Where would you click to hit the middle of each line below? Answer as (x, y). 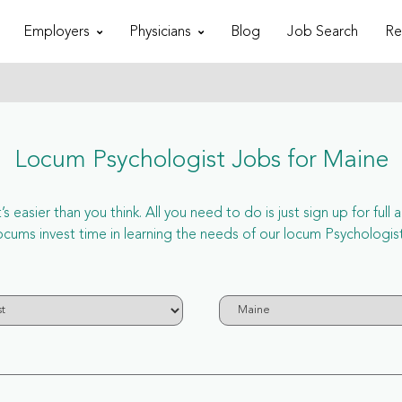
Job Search (322, 32)
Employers (56, 32)
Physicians (160, 32)
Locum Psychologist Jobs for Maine (201, 161)
